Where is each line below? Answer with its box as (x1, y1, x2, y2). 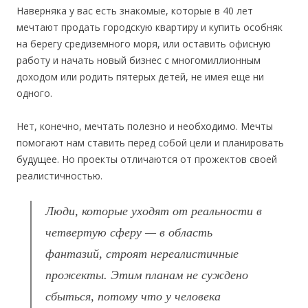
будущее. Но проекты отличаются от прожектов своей (16, 153, 277, 166)
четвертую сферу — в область (45, 225, 212, 240)
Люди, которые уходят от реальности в (45, 204, 262, 219)
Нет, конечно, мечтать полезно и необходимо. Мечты (16, 120, 273, 133)
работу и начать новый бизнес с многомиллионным (16, 54, 261, 67)
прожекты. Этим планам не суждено (45, 268, 248, 283)
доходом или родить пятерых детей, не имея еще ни (16, 70, 264, 84)
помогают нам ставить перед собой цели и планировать (16, 136, 284, 150)
